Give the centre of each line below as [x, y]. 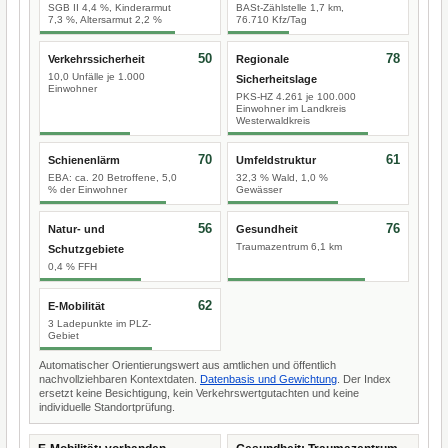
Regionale [262, 59]
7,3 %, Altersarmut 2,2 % [105, 19]
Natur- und [76, 229]
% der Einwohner [87, 189]
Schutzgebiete [86, 249]
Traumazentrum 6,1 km [289, 246]
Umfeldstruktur [276, 160]
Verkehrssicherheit [96, 59]
